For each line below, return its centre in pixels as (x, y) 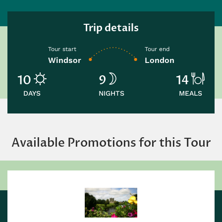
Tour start (62, 49)
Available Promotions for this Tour (111, 143)
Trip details (111, 28)
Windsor (64, 60)
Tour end (157, 49)
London (159, 60)
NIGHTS (111, 93)
